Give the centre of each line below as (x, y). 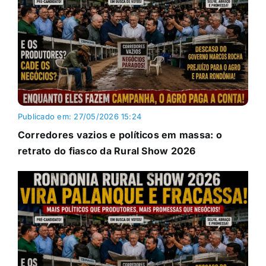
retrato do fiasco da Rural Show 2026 (107, 151)
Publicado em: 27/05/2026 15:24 (80, 117)
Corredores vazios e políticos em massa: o (120, 135)
